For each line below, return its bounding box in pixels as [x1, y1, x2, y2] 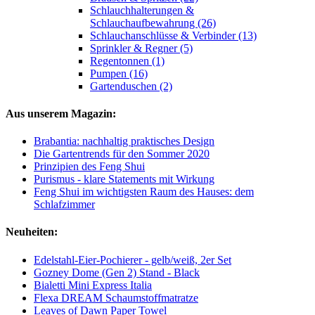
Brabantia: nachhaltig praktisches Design [34, 135, 214, 148]
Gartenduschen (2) [90, 79, 172, 92]
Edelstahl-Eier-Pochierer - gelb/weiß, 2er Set [34, 253, 231, 266]
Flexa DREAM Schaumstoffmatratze [34, 291, 198, 304]
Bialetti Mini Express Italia [34, 278, 152, 291]
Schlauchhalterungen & [90, 4, 194, 16]
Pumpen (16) [90, 67, 148, 79]
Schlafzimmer [34, 198, 95, 211]
